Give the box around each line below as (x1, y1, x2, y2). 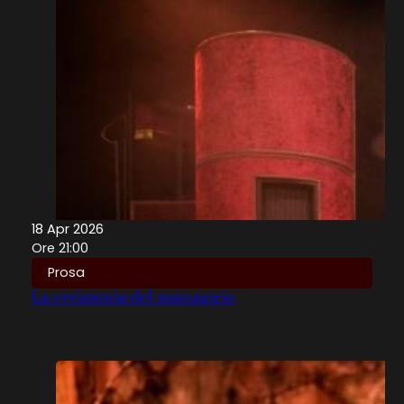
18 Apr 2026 (32, 219, 104, 238)
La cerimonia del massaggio (32, 284, 234, 309)
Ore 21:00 (32, 238, 88, 257)
